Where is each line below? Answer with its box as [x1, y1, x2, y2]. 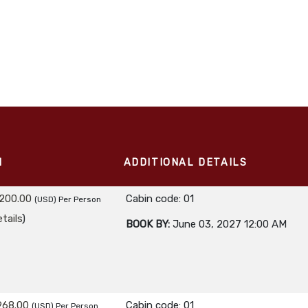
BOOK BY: [126, 218, 170, 231]
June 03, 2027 [173, 218, 241, 231]
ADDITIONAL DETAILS [123, 157, 247, 169]
